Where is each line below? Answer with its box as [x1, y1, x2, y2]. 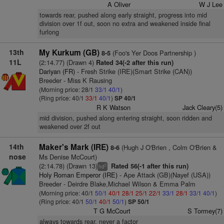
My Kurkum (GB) [38, 47, 99, 58]
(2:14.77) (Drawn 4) [38, 57, 94, 67]
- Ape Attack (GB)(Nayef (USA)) [117, 170, 210, 179]
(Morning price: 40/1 [38, 188, 95, 197]
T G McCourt [93, 206, 131, 215]
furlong [39, 27, 59, 36]
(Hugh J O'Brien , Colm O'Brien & [119, 142, 217, 152]
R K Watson [96, 102, 131, 112]
